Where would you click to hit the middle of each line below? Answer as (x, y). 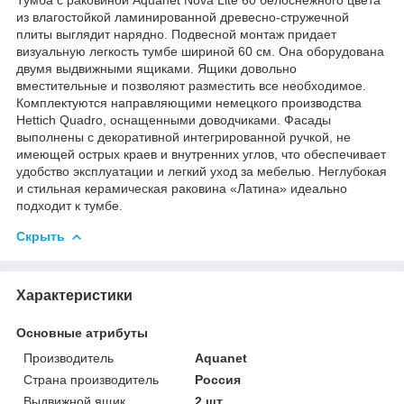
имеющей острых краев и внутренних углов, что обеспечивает (201, 154)
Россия (218, 379)
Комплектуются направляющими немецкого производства (189, 102)
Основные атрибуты (82, 332)
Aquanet (221, 358)
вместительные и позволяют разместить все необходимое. (191, 85)
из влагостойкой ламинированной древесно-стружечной (183, 17)
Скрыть (41, 236)
